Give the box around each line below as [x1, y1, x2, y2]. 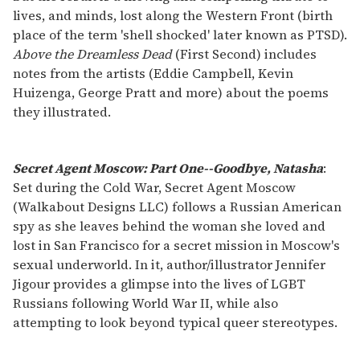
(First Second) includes [172, 45, 317, 63]
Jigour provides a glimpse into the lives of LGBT [13, 275, 305, 293]
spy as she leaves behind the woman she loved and [13, 217, 325, 235]
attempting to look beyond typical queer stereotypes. [13, 313, 337, 332]
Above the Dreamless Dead [13, 45, 172, 63]
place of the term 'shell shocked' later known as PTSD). [13, 26, 347, 44]
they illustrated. [13, 103, 111, 121]
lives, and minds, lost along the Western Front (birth [13, 6, 333, 25]
